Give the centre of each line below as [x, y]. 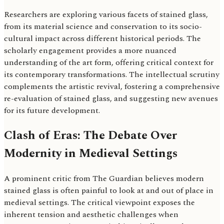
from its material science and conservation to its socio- [103, 27]
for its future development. [52, 111]
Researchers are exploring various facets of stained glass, [106, 15]
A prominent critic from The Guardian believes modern [104, 179]
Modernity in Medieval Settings [91, 154]
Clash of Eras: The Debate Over [90, 136]
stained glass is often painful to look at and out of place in [109, 191]
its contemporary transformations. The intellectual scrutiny [112, 75]
